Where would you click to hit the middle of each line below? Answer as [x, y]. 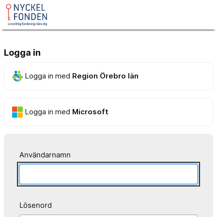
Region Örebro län [106, 76]
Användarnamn [45, 155]
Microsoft [91, 111]
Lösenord [36, 205]
